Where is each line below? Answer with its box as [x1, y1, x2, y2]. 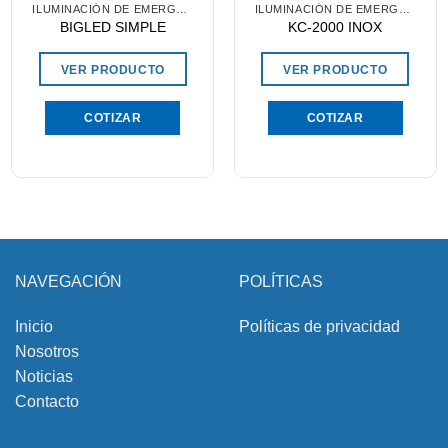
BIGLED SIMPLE [59, 19, 166, 36]
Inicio [15, 318, 53, 336]
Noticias [15, 368, 73, 386]
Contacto [15, 393, 79, 411]
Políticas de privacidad [239, 318, 400, 336]
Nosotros [15, 343, 79, 361]
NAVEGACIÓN [15, 272, 122, 290]
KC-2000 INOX [288, 19, 383, 36]
